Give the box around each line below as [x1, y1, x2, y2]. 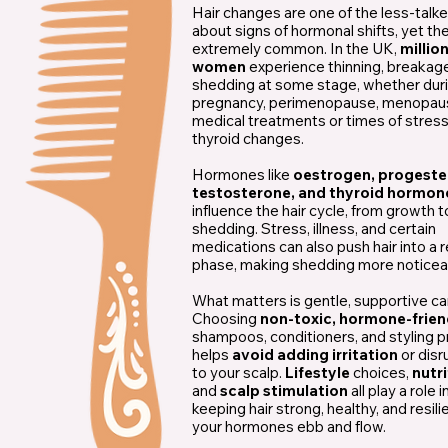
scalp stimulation [220, 381, 348, 401]
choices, [350, 363, 412, 383]
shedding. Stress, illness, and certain [192, 219, 436, 239]
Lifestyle [285, 363, 350, 383]
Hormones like [192, 165, 293, 185]
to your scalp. [192, 363, 285, 383]
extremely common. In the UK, [192, 39, 400, 59]
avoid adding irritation [232, 345, 398, 365]
